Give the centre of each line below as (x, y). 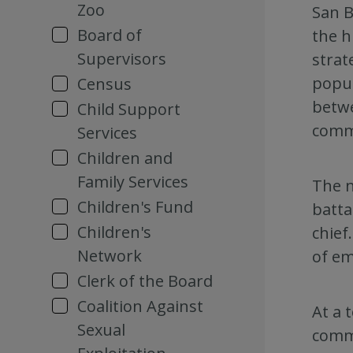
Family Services (133, 182)
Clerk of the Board (145, 281)
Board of (110, 35)
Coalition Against (140, 306)
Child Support (129, 109)
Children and (125, 158)
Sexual (101, 330)
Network (110, 256)
